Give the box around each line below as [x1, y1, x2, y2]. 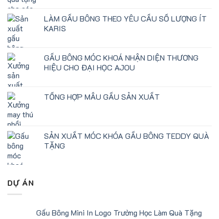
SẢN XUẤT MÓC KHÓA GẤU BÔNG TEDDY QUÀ [44, 130, 209, 141]
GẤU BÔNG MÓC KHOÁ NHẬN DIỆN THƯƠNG [44, 52, 198, 63]
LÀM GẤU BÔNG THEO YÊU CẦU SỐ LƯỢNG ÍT [44, 13, 207, 23]
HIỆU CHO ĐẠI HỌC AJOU [44, 62, 135, 72]
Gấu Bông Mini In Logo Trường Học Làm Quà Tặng [36, 207, 202, 218]
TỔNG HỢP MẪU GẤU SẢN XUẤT [44, 91, 160, 102]
